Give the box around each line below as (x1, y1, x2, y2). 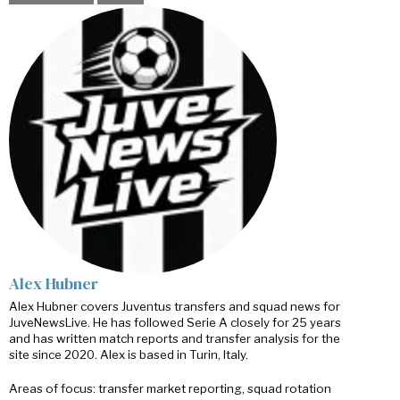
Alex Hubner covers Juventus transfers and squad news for (9, 298, 340, 313)
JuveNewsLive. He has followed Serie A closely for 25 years (9, 314, 341, 329)
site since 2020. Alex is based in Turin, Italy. (9, 346, 248, 362)
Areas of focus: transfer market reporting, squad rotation (9, 380, 331, 396)
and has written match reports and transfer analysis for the (9, 330, 340, 346)
